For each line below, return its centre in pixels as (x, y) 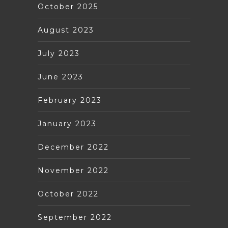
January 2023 (67, 123)
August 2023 (66, 30)
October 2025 (68, 6)
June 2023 (61, 77)
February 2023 (70, 100)
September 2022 (75, 217)
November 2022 (73, 170)
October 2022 (68, 194)
